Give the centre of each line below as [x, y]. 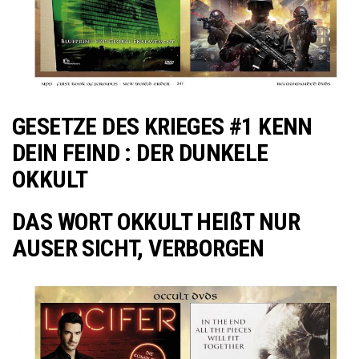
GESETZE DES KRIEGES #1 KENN [162, 126]
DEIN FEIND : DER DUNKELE [140, 153]
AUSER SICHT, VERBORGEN [138, 248]
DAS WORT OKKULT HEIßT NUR [156, 222]
